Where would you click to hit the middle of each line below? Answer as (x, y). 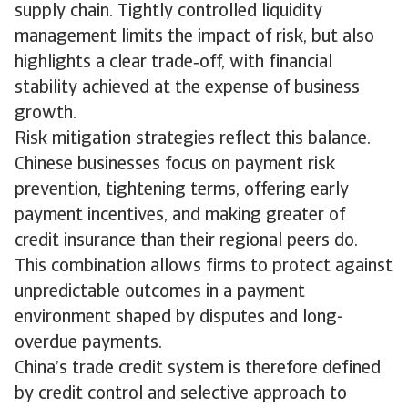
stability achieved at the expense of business (187, 88)
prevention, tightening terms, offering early (182, 190)
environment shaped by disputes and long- (179, 318)
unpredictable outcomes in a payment (160, 292)
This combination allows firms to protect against (204, 267)
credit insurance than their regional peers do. (186, 241)
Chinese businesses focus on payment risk (175, 165)
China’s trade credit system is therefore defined (198, 369)
